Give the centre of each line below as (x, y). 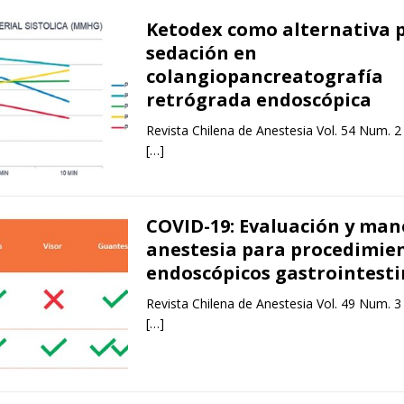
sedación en (201, 53)
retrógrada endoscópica (258, 100)
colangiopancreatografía (264, 77)
